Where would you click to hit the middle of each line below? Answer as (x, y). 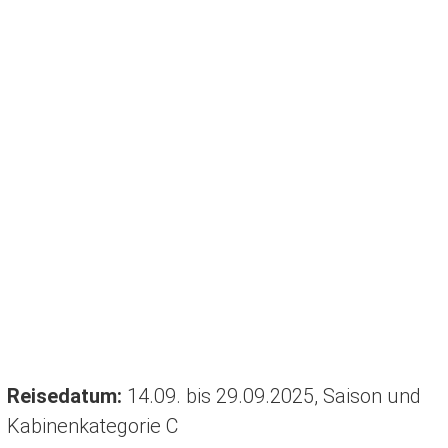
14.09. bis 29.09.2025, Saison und (271, 396)
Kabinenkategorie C (92, 426)
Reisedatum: (64, 396)
